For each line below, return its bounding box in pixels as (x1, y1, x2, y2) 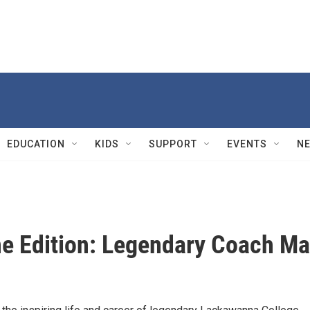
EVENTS (227, 138, 267, 149)
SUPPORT (149, 138, 197, 149)
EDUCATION (7, 138, 65, 149)
